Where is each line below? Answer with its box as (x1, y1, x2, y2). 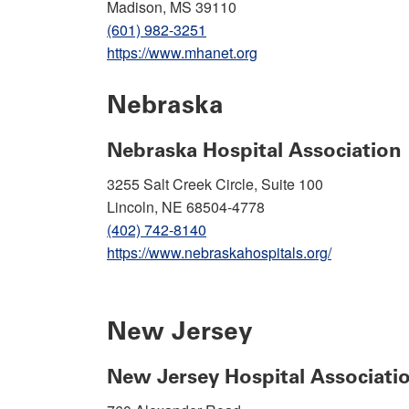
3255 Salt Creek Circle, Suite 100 (107, 173, 323, 194)
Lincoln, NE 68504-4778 (107, 195, 265, 217)
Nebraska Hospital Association (107, 137, 402, 163)
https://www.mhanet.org (107, 41, 257, 63)
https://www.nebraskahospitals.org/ (107, 241, 331, 263)
